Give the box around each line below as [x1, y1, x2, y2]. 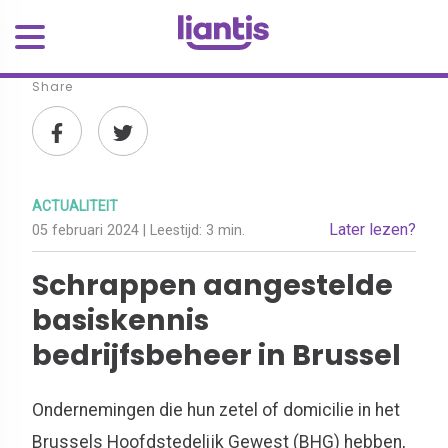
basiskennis [32, 300, 209, 340]
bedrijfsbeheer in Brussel [32, 335, 401, 375]
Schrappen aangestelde [32, 265, 393, 305]
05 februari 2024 [32, 222, 143, 239]
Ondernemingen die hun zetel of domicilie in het [32, 400, 400, 420]
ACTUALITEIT [32, 198, 118, 214]
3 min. [206, 222, 245, 239]
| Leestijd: [143, 222, 206, 239]
